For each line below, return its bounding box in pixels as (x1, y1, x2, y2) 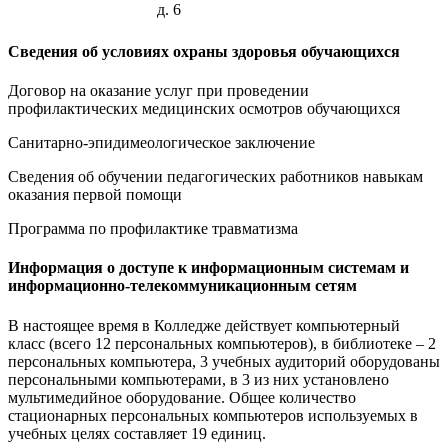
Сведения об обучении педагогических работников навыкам (8, 168, 423, 186)
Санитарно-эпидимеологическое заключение (8, 134, 315, 152)
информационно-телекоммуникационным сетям (8, 277, 357, 295)
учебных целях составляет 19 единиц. (8, 424, 266, 442)
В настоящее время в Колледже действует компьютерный (8, 316, 400, 334)
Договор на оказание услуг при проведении (8, 82, 309, 100)
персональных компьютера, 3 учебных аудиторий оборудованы (8, 352, 440, 370)
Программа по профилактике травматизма (8, 220, 298, 238)
